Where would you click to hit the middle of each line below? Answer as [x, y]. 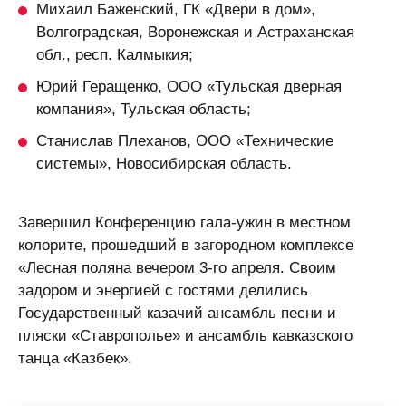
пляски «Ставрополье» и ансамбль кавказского [185, 335]
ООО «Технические [262, 140]
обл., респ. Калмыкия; [115, 54]
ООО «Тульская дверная [252, 86]
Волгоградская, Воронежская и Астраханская [195, 31]
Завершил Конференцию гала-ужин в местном [184, 222]
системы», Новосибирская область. [164, 163]
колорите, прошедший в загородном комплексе [186, 244]
